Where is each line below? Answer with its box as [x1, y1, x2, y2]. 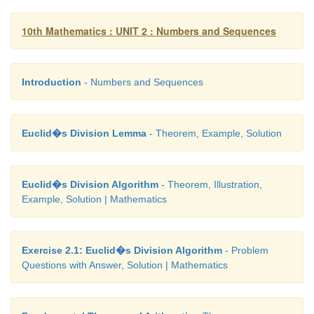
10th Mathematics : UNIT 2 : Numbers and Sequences [22, 23, 276, 38]
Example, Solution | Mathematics [22, 193, 167, 205]
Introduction [22, 76, 81, 88]
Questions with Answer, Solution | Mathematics [22, 259, 228, 271]
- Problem [222, 244, 268, 256]
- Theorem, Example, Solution [146, 127, 282, 139]
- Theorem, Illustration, [158, 178, 262, 190]
